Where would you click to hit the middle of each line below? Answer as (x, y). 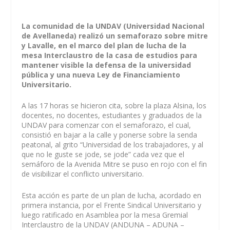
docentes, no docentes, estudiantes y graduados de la (112, 116)
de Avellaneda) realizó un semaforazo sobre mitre (115, 36)
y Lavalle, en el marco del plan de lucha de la (104, 45)
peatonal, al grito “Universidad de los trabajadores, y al (113, 145)
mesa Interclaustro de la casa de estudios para (110, 55)
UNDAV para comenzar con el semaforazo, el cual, (107, 125)
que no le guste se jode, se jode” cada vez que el (103, 155)
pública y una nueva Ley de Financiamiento (101, 75)
